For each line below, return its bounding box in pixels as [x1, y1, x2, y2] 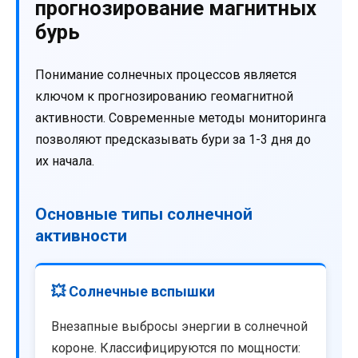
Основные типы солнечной [35, 205, 253, 225]
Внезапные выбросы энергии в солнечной [51, 319, 308, 335]
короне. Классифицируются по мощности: [51, 340, 300, 356]
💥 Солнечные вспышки [51, 283, 215, 300]
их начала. [35, 153, 94, 169]
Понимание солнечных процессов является [35, 67, 296, 83]
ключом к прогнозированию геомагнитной [35, 89, 293, 105]
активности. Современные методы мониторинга [35, 110, 326, 126]
